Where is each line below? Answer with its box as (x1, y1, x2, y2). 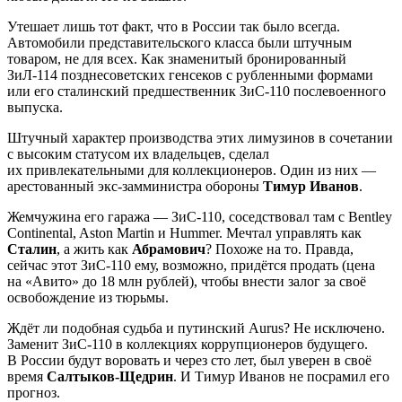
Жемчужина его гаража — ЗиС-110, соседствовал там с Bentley (7, 208, 392, 224)
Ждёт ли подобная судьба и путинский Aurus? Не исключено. (7, 319, 385, 336)
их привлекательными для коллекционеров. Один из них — (7, 162, 376, 178)
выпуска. (7, 99, 63, 115)
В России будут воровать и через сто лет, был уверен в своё (7, 352, 371, 368)
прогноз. (7, 384, 60, 400)
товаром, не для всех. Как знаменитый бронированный (7, 50, 346, 66)
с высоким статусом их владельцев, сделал (7, 145, 269, 162)
